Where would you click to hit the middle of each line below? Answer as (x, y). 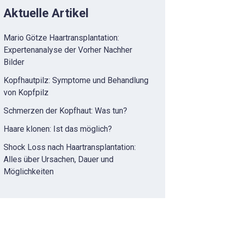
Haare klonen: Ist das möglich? (58, 129)
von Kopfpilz (26, 92)
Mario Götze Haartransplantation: (62, 37)
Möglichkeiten (29, 171)
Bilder (14, 62)
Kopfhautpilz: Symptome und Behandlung (76, 80)
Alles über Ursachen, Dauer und (59, 159)
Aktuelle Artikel (46, 13)
